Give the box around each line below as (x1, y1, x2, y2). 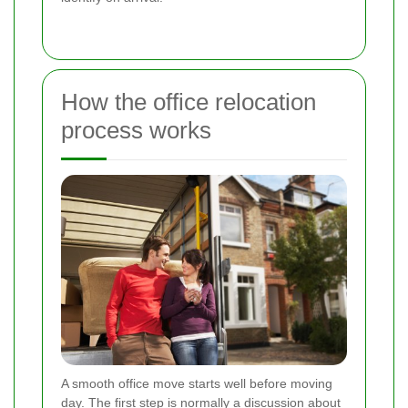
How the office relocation (61, 87, 316, 116)
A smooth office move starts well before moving (61, 376, 332, 392)
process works (61, 116, 211, 144)
